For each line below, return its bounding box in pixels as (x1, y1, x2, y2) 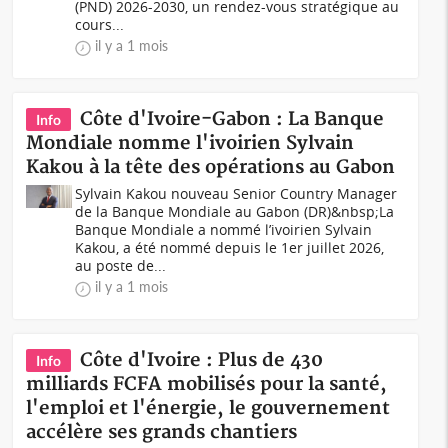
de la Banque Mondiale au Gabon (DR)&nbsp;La (75, 202, 395, 221)
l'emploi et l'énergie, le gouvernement (26, 397, 391, 420)
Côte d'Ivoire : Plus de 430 (80, 349, 324, 372)
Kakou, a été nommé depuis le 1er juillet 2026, (75, 238, 385, 257)
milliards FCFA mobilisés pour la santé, (26, 373, 388, 396)
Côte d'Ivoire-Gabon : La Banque (80, 108, 385, 131)
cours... (75, 15, 125, 34)
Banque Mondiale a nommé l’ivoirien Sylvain (75, 220, 373, 239)
